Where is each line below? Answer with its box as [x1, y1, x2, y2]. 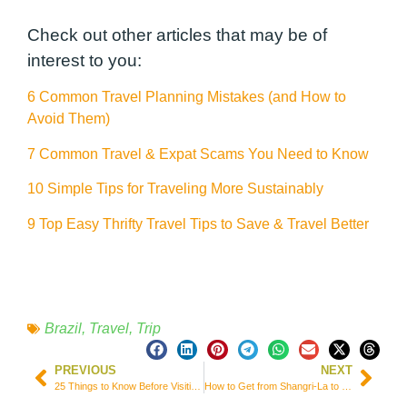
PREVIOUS [55, 363, 116, 378]
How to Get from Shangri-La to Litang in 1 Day [341, 381, 352, 392]
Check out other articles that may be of [27, 25, 327, 45]
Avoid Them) [27, 111, 110, 127]
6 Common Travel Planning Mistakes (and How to [27, 89, 346, 105]
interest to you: [27, 50, 142, 70]
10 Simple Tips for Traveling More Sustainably [27, 181, 323, 197]
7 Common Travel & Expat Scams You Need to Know [27, 145, 369, 162]
